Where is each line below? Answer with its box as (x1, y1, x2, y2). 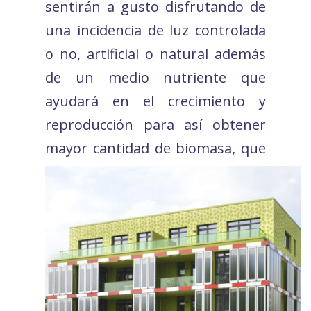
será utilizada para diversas (45, 162, 266, 181)
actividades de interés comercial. (45, 185, 256, 205)
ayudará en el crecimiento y (45, 91, 266, 110)
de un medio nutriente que (45, 67, 266, 87)
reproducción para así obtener (45, 115, 266, 134)
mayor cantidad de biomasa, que (45, 138, 266, 158)
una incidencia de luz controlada (45, 20, 266, 40)
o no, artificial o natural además (45, 44, 266, 63)
